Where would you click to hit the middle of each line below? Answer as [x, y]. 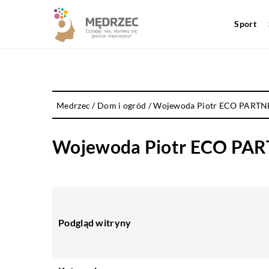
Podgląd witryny [95, 222]
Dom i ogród [122, 105]
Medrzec [74, 105]
